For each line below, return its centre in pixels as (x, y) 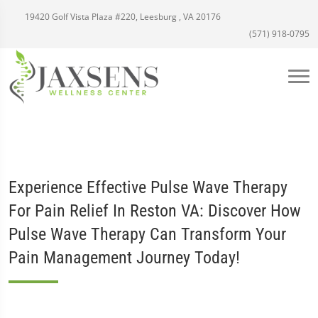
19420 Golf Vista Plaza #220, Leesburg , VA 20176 (122, 17)
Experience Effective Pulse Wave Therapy (148, 187)
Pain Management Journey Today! (124, 258)
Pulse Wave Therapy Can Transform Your (147, 234)
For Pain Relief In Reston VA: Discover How (155, 211)
